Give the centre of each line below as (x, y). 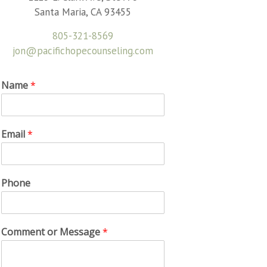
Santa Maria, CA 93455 (83, 12)
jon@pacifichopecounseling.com (83, 51)
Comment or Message (52, 232)
